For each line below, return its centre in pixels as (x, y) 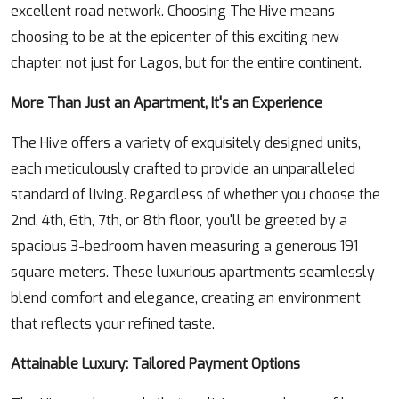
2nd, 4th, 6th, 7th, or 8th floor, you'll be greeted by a (179, 221)
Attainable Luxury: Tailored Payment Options (155, 364)
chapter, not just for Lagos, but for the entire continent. (186, 63)
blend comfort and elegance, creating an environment (186, 298)
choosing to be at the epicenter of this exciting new (175, 37)
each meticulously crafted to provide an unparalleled (183, 169)
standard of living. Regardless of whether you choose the (195, 195)
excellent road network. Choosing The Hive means (173, 12)
